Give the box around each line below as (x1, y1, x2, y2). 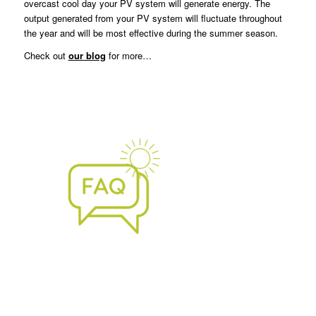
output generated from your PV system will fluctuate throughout (23, 11, 282, 25)
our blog (68, 49, 106, 63)
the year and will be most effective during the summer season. (23, 26, 278, 40)
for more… (105, 49, 152, 63)
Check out (23, 49, 66, 63)
